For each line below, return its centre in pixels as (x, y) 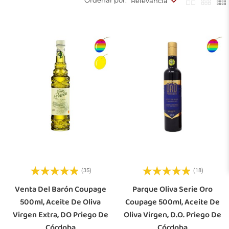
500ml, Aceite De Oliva (61, 202)
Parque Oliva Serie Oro (173, 189)
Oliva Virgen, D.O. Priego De (173, 215)
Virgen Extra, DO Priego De (60, 215)
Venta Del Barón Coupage (60, 189)
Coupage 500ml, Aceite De (173, 202)
